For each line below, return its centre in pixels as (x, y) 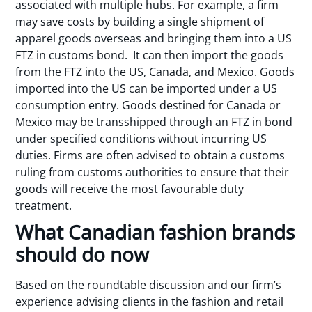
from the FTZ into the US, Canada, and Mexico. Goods (155, 71)
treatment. (44, 205)
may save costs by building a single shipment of (140, 21)
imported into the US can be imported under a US (147, 88)
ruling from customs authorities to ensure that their (153, 172)
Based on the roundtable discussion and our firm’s (149, 285)
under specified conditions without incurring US (141, 138)
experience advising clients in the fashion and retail (150, 302)
